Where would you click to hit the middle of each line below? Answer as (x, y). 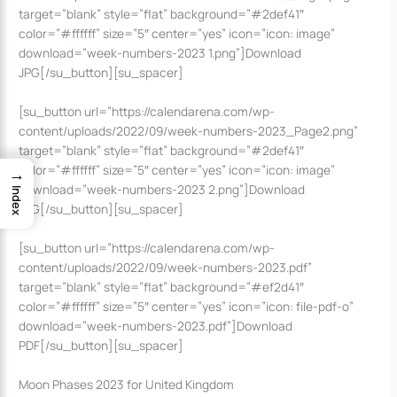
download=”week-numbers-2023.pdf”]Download (156, 326)
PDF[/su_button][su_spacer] (101, 346)
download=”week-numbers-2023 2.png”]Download (162, 190)
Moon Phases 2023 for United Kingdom (127, 385)
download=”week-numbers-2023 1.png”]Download (160, 53)
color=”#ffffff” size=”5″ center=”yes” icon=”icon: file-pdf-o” (187, 307)
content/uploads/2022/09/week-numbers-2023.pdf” (166, 268)
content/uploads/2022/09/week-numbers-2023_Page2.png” (189, 131)
